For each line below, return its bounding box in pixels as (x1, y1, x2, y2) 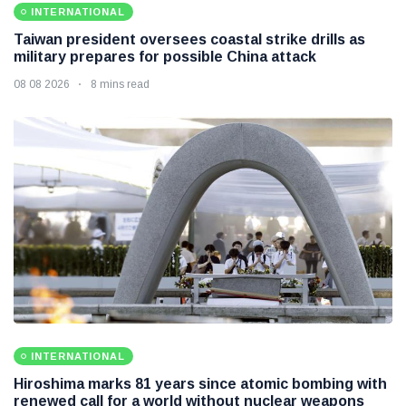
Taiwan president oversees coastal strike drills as (14, 31, 365, 47)
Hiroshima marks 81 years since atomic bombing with (14, 375, 387, 391)
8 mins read (91, 77, 150, 91)
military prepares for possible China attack (14, 48, 316, 64)
